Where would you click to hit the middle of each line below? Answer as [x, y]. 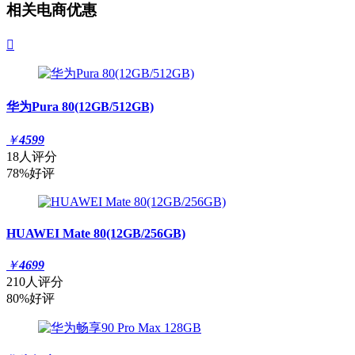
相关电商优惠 [52, 10]
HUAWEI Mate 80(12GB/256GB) [96, 233]
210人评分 [35, 281]
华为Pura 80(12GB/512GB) [80, 107]
